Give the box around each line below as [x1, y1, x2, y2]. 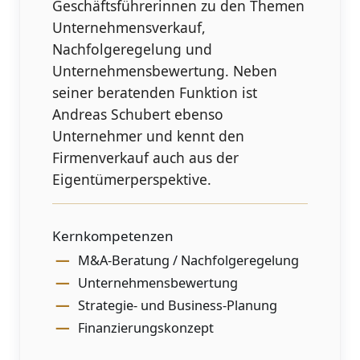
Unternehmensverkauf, [52, 17, 207, 37]
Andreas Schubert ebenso [52, 104, 224, 124]
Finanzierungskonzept [77, 318, 214, 337]
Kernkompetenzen [52, 226, 174, 245]
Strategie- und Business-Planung [77, 296, 277, 314]
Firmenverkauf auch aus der [52, 147, 239, 167]
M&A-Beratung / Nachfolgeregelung [77, 251, 299, 269]
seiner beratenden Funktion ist [52, 82, 258, 102]
